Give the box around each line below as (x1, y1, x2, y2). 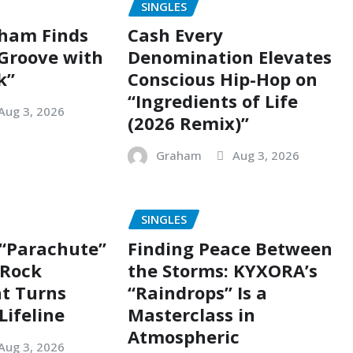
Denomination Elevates (127, 45, 332, 69)
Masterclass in (127, 302, 255, 326)
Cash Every (127, 23, 223, 47)
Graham (155, 147, 202, 164)
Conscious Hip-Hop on (127, 67, 318, 91)
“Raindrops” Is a (127, 280, 267, 304)
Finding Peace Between (127, 236, 333, 260)
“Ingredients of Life (127, 89, 298, 113)
